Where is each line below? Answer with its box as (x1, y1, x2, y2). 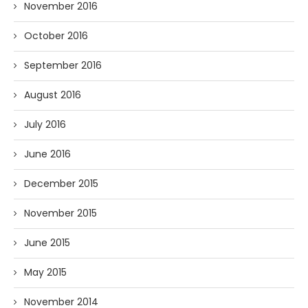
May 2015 (24, 265, 67, 279)
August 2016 (24, 87, 81, 102)
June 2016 (24, 146, 71, 161)
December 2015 (24, 176, 98, 190)
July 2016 (24, 117, 66, 131)
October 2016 (24, 28, 88, 43)
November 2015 (24, 206, 97, 220)
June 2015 (24, 235, 70, 250)
